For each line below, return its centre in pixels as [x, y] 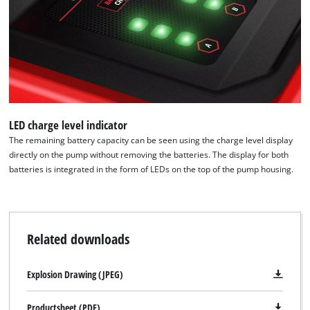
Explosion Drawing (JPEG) [75, 274]
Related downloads [78, 238]
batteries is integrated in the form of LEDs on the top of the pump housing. [152, 170]
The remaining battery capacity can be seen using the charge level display [151, 140]
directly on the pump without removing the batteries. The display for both [149, 155]
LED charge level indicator [69, 125]
